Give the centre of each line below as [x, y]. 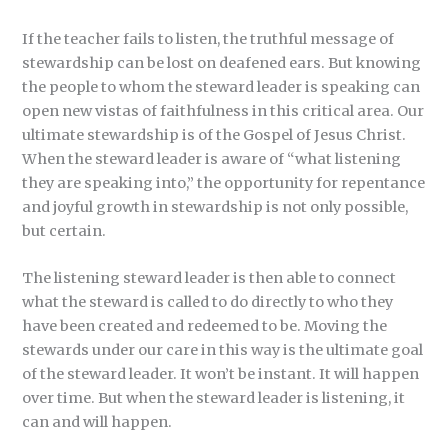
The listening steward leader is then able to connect [209, 278]
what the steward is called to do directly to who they [208, 302]
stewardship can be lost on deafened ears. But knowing [222, 62]
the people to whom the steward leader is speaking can [221, 86]
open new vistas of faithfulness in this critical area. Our [223, 110]
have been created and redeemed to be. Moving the [205, 326]
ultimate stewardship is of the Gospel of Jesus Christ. [214, 134]
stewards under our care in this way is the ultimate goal [223, 350]
